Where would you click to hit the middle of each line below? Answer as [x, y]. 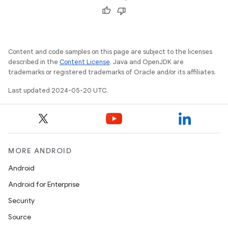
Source [20, 217]
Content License [85, 62]
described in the [34, 62]
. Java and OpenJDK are [147, 62]
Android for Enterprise [44, 184]
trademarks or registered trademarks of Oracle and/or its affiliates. [112, 72]
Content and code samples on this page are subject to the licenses [110, 52]
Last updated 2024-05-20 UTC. [58, 90]
